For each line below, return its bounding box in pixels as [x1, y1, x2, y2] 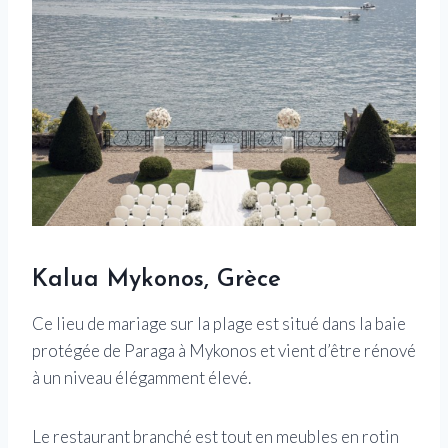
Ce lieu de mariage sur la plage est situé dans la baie [32, 312, 406, 334]
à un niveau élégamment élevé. [32, 366, 251, 388]
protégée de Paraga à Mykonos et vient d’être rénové [32, 339, 416, 361]
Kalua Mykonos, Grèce [32, 267, 281, 292]
